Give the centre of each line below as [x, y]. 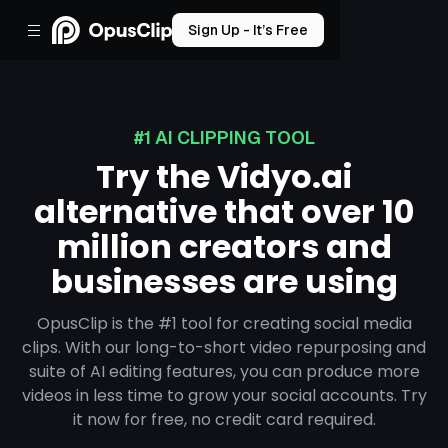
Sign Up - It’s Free [248, 29]
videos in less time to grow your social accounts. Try [224, 395]
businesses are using [224, 281]
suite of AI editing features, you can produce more [224, 371]
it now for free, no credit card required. [224, 419]
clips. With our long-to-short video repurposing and [224, 347]
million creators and [224, 246]
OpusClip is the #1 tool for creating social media [224, 323]
